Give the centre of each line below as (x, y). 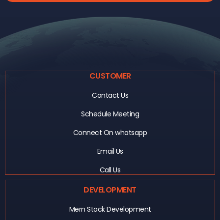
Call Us (110, 170)
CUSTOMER (110, 76)
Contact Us (110, 96)
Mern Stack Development (110, 209)
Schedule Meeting (110, 114)
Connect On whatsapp (110, 133)
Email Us (110, 151)
